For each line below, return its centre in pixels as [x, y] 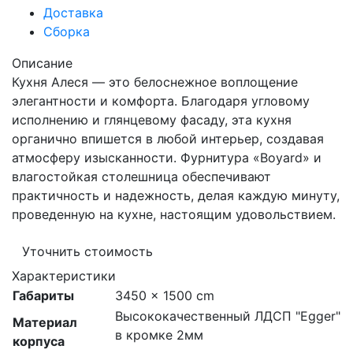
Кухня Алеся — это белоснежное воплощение [155, 82]
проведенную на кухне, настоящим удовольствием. [174, 214]
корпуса [39, 341]
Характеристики [64, 276]
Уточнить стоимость [87, 251]
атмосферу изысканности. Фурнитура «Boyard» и [167, 158]
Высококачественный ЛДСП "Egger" [228, 316]
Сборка [67, 32]
